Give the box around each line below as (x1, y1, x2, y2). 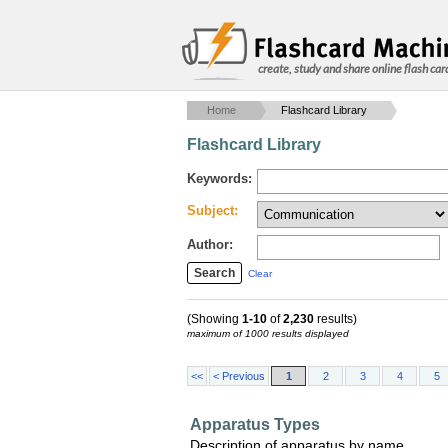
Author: (187, 237, 233, 252)
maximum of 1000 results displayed (187, 328, 349, 339)
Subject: (187, 203, 238, 218)
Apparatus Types (190, 416, 320, 433)
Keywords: (187, 171, 252, 186)
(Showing (187, 312, 242, 326)
